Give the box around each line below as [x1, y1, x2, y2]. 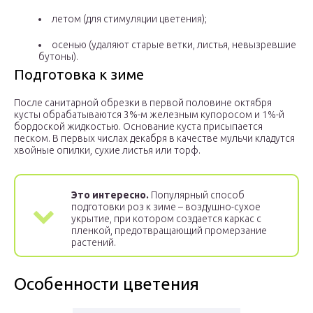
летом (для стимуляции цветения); [52, 13, 207, 25]
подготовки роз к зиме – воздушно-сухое [71, 201, 261, 213]
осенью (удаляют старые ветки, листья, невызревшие [52, 39, 296, 51]
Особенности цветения [14, 275, 199, 294]
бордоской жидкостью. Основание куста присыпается [14, 121, 263, 133]
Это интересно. [71, 189, 151, 201]
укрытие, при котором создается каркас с [71, 213, 261, 225]
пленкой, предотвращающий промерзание [71, 225, 267, 237]
